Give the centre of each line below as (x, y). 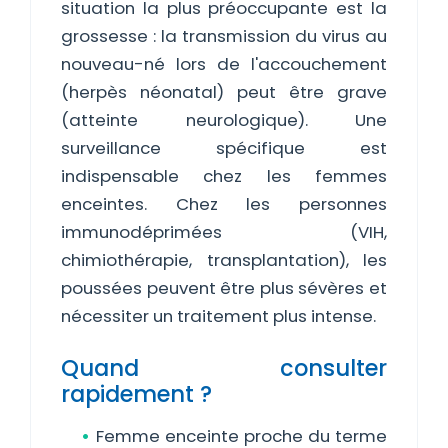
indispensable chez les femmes (224, 176)
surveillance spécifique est (224, 148)
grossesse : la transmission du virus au (224, 36)
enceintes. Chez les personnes (224, 204)
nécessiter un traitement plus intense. (218, 316)
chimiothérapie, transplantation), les (224, 260)
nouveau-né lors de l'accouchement (224, 64)
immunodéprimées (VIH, (224, 232)
